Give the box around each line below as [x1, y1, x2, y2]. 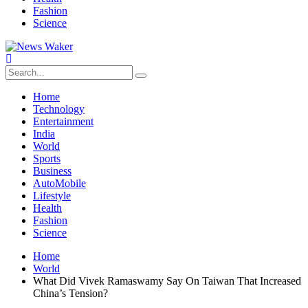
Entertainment [33, 115, 93, 127]
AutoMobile [33, 177, 86, 189]
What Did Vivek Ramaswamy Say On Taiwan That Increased [33, 275, 301, 287]
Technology [33, 103, 85, 115]
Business [33, 165, 71, 177]
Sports [33, 153, 60, 164]
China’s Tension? [33, 287, 108, 299]
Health [33, 202, 62, 214]
